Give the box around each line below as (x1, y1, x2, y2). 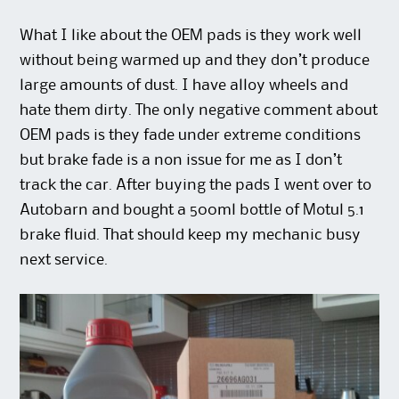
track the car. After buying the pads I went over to (20, 178, 372, 193)
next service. (20, 253, 109, 268)
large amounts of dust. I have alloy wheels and (20, 78, 349, 94)
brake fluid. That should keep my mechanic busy (20, 228, 362, 243)
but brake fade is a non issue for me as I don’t (20, 153, 343, 168)
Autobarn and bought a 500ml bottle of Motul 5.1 (20, 203, 365, 218)
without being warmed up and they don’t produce (20, 53, 370, 69)
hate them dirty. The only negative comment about (20, 103, 379, 118)
